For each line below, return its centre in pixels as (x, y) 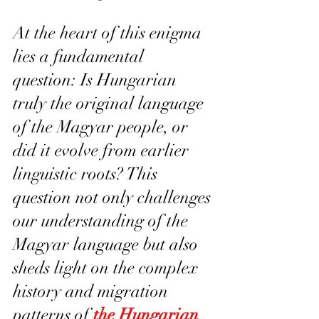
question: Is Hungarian (97, 80)
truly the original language (110, 104)
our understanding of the (103, 221)
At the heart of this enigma (109, 33)
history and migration (93, 292)
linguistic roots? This (87, 174)
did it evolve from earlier (103, 151)
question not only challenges (114, 198)
